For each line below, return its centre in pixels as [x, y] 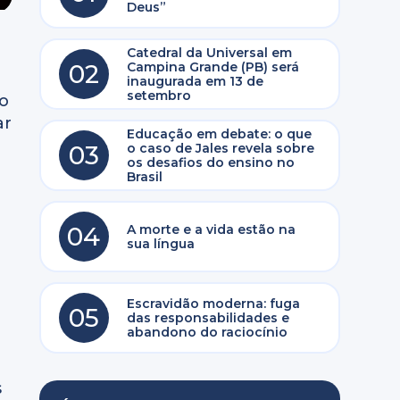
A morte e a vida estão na [211, 229]
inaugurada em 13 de [195, 81]
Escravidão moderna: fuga [213, 304]
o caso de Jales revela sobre [220, 148]
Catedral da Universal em [209, 53]
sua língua [160, 244]
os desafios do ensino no [210, 162]
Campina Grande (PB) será [212, 67]
